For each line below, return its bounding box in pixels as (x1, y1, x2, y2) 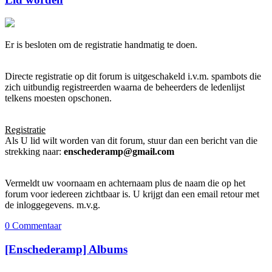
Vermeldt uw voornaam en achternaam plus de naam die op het (5, 178, 245, 189)
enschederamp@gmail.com (64, 146, 174, 157)
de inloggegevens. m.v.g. (5, 200, 100, 211)
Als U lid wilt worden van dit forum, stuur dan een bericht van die (5, 135, 257, 146)
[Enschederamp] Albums (5, 243, 127, 256)
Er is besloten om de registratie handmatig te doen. (5, 39, 197, 50)
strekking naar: (5, 146, 64, 157)
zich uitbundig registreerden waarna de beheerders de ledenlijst (5, 82, 245, 93)
